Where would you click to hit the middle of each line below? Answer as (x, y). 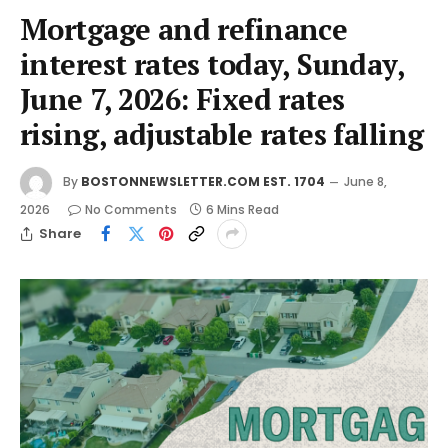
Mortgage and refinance (184, 28)
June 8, (365, 181)
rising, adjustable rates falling (222, 133)
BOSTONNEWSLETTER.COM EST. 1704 (203, 181)
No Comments (131, 209)
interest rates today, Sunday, (212, 63)
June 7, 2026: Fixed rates (182, 98)
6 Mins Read (242, 209)
